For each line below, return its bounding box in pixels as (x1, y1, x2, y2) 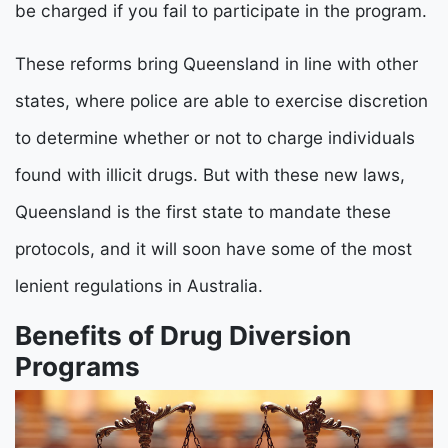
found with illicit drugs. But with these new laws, (15, 164, 405, 186)
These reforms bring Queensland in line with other (15, 53, 418, 75)
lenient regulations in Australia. (15, 275, 263, 297)
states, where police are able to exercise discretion (15, 90, 428, 112)
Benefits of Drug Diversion (15, 320, 351, 352)
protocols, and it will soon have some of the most (15, 238, 412, 260)
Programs (15, 351, 140, 383)
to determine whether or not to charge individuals (15, 127, 415, 149)
